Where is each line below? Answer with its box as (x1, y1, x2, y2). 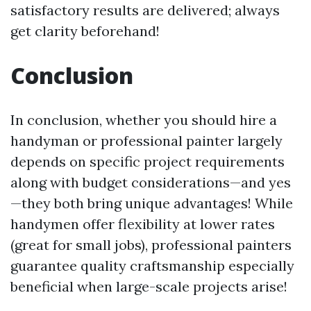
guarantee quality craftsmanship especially (10, 257, 294, 274)
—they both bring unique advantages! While (10, 194, 293, 212)
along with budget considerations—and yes (10, 174, 291, 191)
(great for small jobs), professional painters (10, 236, 292, 253)
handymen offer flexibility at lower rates (10, 215, 275, 233)
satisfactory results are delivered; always (10, 1, 280, 19)
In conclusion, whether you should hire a (10, 111, 277, 128)
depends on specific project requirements (10, 153, 285, 170)
